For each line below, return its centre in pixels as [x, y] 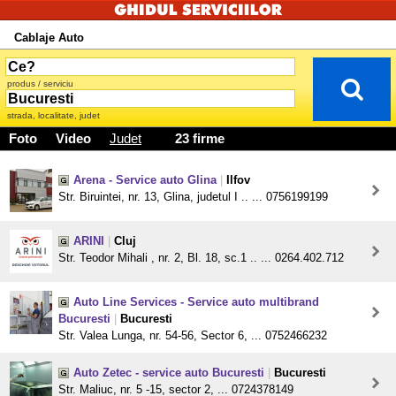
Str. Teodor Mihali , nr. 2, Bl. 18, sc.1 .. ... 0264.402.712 [201, 258]
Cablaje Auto [49, 38]
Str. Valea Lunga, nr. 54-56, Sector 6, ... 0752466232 [193, 336]
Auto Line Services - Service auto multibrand [196, 302]
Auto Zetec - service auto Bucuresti [169, 373]
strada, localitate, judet [53, 116]
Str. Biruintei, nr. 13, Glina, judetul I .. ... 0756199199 [193, 197]
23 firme [198, 139]
